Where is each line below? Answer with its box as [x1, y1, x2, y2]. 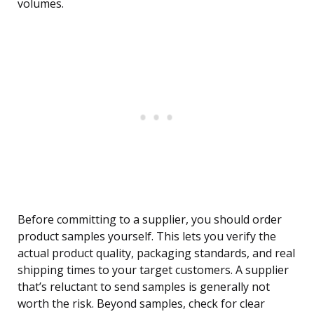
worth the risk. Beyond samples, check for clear [18, 296, 265, 312]
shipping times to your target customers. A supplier [18, 262, 289, 278]
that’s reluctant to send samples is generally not [18, 279, 270, 295]
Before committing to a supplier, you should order [18, 212, 282, 228]
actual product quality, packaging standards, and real [18, 245, 295, 261]
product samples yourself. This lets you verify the [18, 228, 276, 245]
